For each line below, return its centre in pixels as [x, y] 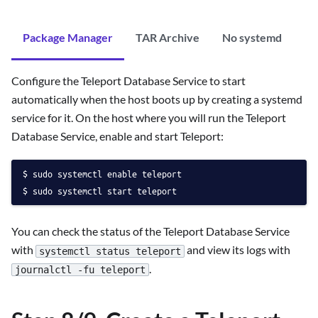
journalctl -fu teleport [80, 270]
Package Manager [68, 38]
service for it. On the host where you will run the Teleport [149, 118]
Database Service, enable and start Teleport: [117, 136]
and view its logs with [237, 250]
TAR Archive [168, 38]
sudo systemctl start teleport [105, 191]
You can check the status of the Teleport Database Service [150, 231]
